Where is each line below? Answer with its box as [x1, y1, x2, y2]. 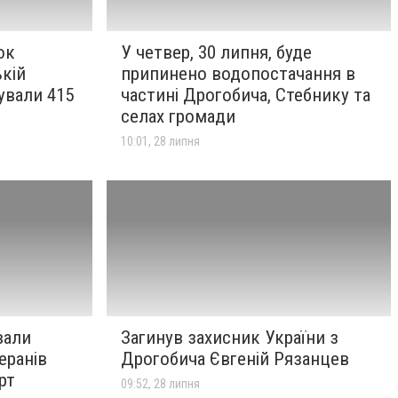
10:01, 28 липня [121, 134, 200, 149]
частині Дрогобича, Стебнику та [121, 84, 370, 107]
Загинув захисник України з [121, 326, 338, 348]
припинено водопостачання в [121, 63, 355, 85]
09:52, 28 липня [121, 376, 200, 391]
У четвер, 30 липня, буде [121, 42, 312, 64]
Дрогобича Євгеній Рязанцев [121, 347, 349, 370]
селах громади [121, 106, 235, 128]
